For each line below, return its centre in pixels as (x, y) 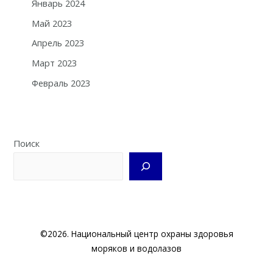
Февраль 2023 (61, 83)
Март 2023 (54, 62)
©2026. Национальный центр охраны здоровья (136, 234)
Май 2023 (51, 23)
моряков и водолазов (136, 249)
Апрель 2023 (58, 43)
